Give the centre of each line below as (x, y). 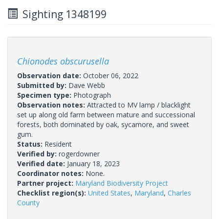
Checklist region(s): (53, 193)
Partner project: (46, 183)
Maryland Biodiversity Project (122, 183)
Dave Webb (87, 85)
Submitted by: (43, 85)
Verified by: (38, 153)
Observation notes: (52, 105)
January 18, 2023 (93, 163)
